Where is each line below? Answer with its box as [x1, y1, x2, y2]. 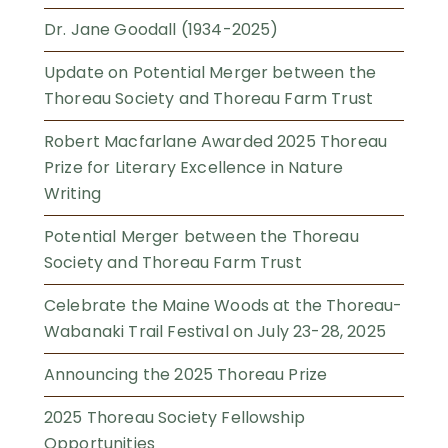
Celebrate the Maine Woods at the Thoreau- [44, 294, 403, 318]
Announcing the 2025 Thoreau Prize [44, 363, 328, 387]
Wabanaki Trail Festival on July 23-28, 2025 [44, 320, 386, 344]
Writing [44, 182, 102, 206]
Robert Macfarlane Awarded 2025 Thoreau [44, 130, 388, 154]
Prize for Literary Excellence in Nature [44, 156, 344, 180]
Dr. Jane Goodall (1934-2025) [44, 18, 279, 42]
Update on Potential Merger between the [44, 61, 377, 85]
